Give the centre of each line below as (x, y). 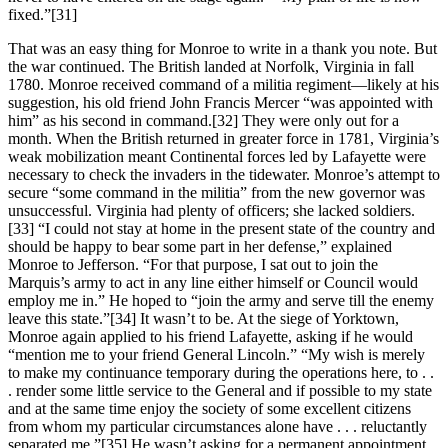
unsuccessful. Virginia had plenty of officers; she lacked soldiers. (211, 210)
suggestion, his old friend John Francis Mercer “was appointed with (220, 102)
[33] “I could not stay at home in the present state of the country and (221, 228)
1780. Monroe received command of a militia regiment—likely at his (223, 84)
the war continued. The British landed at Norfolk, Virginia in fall (211, 66)
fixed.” (29, 14)
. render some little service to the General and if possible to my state (220, 390)
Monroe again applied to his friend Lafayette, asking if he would (210, 336)
